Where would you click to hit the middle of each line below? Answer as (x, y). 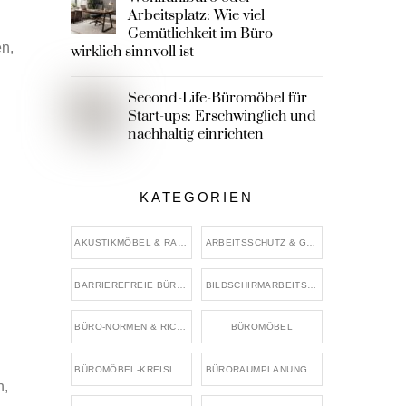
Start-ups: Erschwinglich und (222, 116)
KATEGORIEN (197, 197)
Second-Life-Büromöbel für (218, 98)
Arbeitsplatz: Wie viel (197, 16)
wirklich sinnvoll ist (132, 52)
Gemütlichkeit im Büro (201, 34)
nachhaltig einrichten (196, 135)
